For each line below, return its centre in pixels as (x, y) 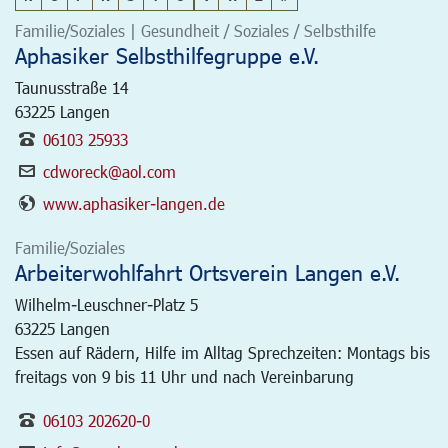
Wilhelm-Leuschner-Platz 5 (106, 304)
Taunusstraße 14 (71, 87)
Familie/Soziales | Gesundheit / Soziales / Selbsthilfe (195, 30)
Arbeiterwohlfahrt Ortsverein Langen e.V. (207, 272)
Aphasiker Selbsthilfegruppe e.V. (167, 55)
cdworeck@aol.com (109, 171)
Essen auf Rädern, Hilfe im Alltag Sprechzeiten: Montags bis (222, 352)
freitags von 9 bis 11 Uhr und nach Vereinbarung (184, 376)
